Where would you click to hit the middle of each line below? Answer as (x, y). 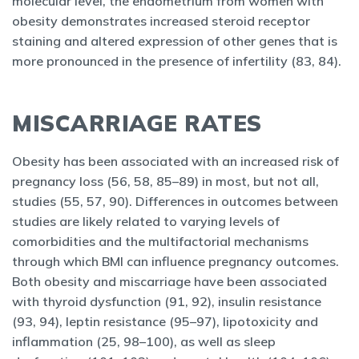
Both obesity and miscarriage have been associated (169, 281)
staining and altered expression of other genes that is (175, 41)
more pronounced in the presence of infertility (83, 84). (177, 61)
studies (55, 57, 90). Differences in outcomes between (175, 201)
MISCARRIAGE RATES (140, 123)
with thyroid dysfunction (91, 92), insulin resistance (167, 301)
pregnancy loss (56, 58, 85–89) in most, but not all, (165, 181)
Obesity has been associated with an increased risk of (175, 161)
